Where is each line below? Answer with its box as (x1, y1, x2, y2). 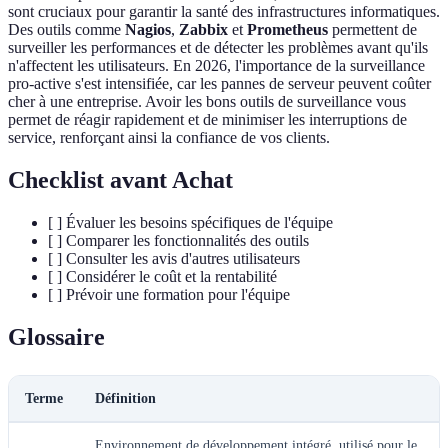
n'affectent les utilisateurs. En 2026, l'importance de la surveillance (8, 57, 425, 75)
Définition (95, 391, 156, 406)
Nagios (125, 21, 171, 39)
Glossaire (8, 324, 105, 350)
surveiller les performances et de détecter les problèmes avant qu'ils (8, 39, 428, 57)
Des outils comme (8, 21, 125, 39)
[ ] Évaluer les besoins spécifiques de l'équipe (48, 214, 333, 232)
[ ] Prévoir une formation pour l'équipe (48, 286, 290, 304)
